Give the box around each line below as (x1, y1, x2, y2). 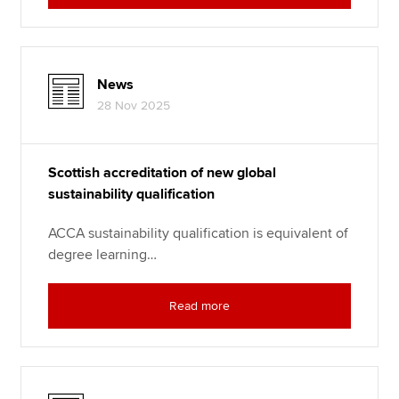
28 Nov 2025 (97, 98, 171, 114)
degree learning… (48, 246, 158, 265)
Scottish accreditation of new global (48, 164, 277, 183)
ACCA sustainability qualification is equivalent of (48, 224, 349, 243)
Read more (169, 298, 230, 314)
